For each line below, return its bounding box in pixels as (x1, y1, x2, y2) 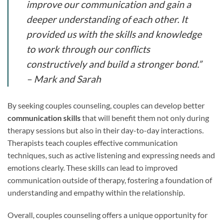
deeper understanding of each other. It (26, 13, 188, 25)
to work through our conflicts (26, 43, 150, 55)
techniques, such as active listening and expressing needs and (7, 150, 215, 160)
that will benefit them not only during (81, 112, 209, 122)
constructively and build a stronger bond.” (26, 58, 202, 70)
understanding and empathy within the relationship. (7, 187, 185, 197)
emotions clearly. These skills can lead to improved (7, 162, 178, 172)
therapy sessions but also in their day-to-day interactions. (7, 125, 204, 135)
